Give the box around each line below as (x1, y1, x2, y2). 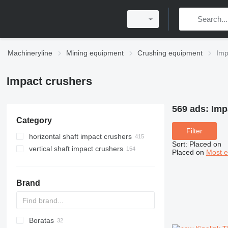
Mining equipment (66, 49, 124, 57)
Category (16, 116, 52, 125)
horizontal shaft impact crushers (28, 132, 132, 140)
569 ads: (172, 104, 211, 114)
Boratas (28, 216, 54, 224)
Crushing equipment (137, 49, 203, 57)
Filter (186, 127, 203, 135)
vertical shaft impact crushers (28, 145, 123, 153)
